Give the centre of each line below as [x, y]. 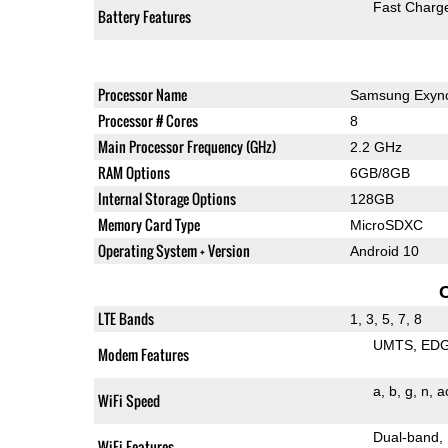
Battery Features [144, 16]
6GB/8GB [379, 172]
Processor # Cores [147, 120]
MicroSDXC [386, 224]
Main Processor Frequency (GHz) [186, 146]
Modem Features [143, 354]
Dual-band [405, 436]
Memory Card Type [148, 224]
